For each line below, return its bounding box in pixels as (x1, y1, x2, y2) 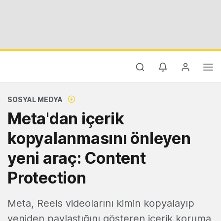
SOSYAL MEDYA (7, 95, 63, 104)
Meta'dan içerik (7, 109, 124, 128)
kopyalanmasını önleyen (7, 129, 191, 148)
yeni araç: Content (7, 148, 146, 168)
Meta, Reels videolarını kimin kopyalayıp (7, 197, 194, 209)
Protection (7, 168, 86, 187)
